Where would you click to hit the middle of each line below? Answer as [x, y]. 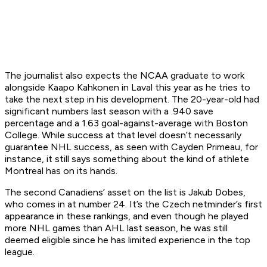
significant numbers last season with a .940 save [109, 111]
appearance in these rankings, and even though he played [127, 216]
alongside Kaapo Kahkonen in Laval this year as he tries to [128, 88]
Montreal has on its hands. [61, 171]
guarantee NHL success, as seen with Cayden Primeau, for [131, 147]
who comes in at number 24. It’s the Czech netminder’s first [133, 204]
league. [20, 252]
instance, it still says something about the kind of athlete [127, 159]
